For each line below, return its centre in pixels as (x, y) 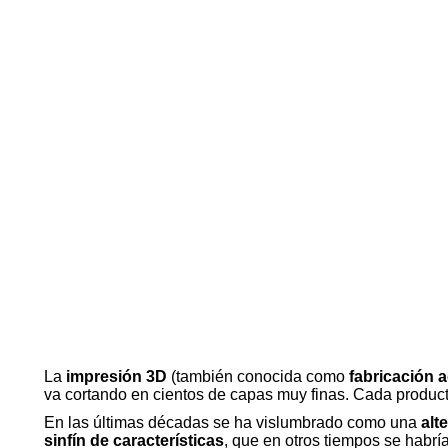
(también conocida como (260, 376)
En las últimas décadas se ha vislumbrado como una (232, 422)
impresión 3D (118, 376)
